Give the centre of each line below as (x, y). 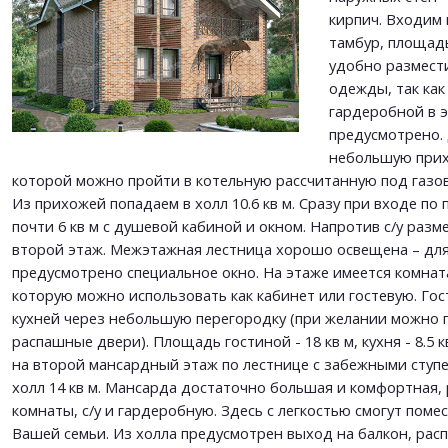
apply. (38, 32)
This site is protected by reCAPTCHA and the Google (145, 10)
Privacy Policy (296, 10)
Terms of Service (387, 10)
